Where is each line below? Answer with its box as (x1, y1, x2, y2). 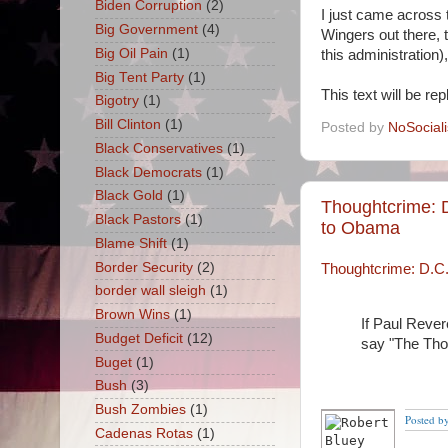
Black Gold (94, 188, 163, 204)
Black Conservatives (94, 140, 223, 156)
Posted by (320, 119, 388, 135)
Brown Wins (94, 307, 170, 323)
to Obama (320, 217, 400, 238)
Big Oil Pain (94, 45, 168, 61)
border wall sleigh (94, 283, 206, 299)
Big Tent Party (94, 69, 184, 85)
